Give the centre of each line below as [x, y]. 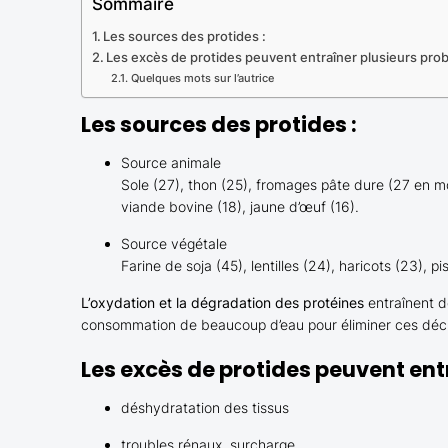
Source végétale [173, 243]
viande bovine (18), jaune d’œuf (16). [239, 206]
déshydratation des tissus [204, 407]
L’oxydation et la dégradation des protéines [222, 302]
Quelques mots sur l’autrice [202, 78]
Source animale [170, 162]
